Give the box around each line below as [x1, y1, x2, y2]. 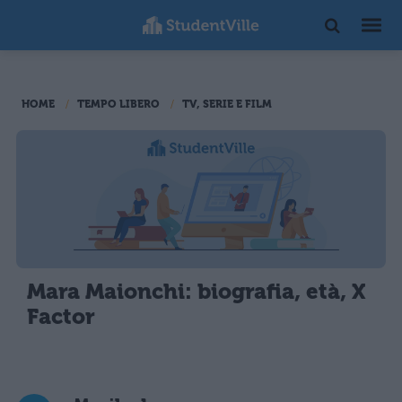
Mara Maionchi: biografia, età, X [27, 279, 366, 305]
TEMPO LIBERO [77, 98, 160, 110]
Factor [27, 304, 95, 330]
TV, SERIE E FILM [182, 98, 272, 110]
